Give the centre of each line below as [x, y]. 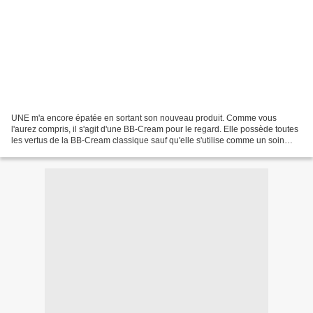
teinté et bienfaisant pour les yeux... [78, 151]
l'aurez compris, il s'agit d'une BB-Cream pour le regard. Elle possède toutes [155, 129]
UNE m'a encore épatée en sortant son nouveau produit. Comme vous [144, 118]
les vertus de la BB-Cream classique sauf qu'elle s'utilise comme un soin [148, 140]
